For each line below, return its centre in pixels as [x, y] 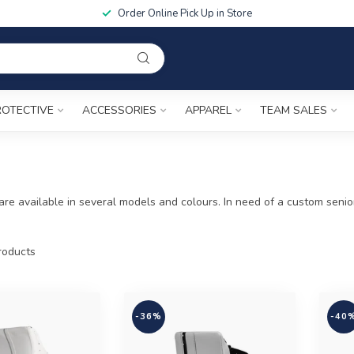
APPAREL [208, 110]
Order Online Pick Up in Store [185, 13]
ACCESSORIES [119, 110]
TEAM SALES [294, 110]
